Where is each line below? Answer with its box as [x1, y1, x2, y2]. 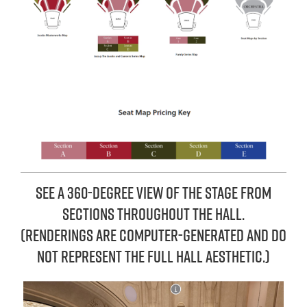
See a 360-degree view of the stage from [36, 181, 271, 204]
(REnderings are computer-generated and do [21, 223, 286, 246]
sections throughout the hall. [62, 202, 245, 225]
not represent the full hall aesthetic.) [37, 245, 270, 267]
